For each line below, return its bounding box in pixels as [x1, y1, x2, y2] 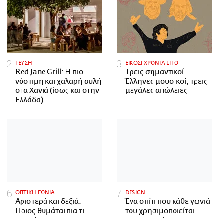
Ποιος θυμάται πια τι [15, 206, 84, 215]
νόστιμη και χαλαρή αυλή [15, 77, 102, 86]
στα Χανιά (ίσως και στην [15, 86, 99, 95]
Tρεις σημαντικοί [125, 67, 184, 76]
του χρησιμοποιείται [125, 206, 195, 215]
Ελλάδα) [15, 95, 43, 104]
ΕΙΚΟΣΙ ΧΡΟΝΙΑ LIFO [125, 59, 178, 66]
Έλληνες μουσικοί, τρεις [125, 77, 208, 86]
